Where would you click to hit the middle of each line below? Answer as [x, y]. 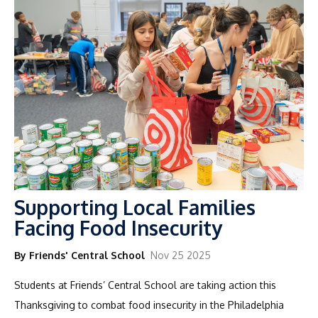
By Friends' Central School [79, 255]
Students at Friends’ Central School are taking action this [145, 285]
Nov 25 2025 [181, 255]
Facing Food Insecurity [118, 227]
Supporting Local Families [135, 207]
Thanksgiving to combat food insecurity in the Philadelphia [149, 305]
